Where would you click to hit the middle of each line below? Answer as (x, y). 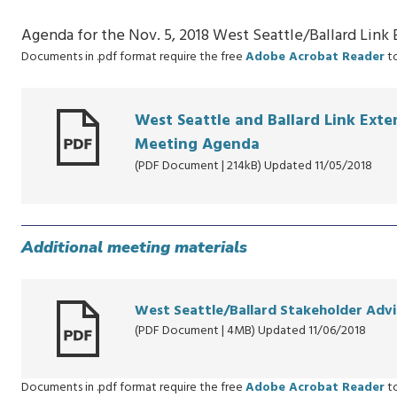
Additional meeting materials (134, 247)
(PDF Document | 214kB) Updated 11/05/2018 (253, 166)
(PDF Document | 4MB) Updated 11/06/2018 (250, 331)
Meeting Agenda (197, 145)
